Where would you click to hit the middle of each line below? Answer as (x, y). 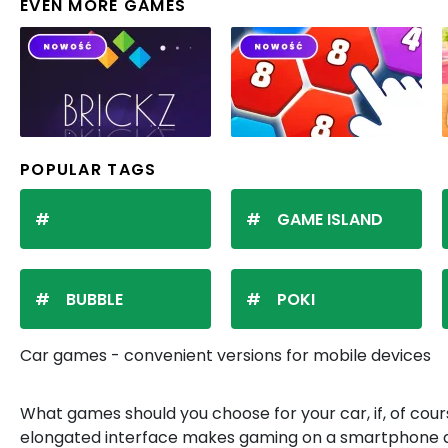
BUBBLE (94, 299)
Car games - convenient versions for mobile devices (225, 355)
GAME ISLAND (330, 219)
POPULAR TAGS (88, 169)
